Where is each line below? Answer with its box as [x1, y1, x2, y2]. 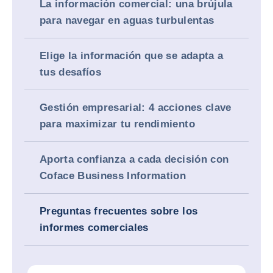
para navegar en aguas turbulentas [40, 15, 214, 26]
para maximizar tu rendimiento [40, 118, 195, 130]
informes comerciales [40, 222, 149, 233]
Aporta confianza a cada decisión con [40, 154, 229, 165]
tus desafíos [40, 66, 102, 78]
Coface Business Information [40, 170, 186, 182]
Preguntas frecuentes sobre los [40, 205, 198, 217]
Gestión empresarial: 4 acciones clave [40, 102, 232, 113]
